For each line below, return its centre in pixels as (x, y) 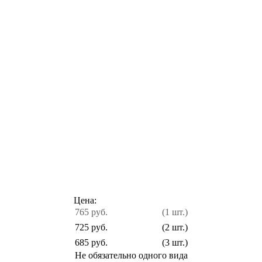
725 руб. (91, 227)
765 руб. (91, 212)
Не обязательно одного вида (131, 255)
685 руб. (91, 242)
